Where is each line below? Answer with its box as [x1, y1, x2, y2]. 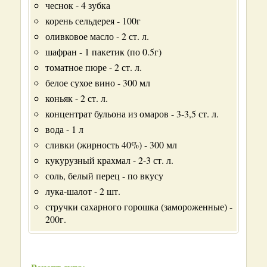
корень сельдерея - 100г [45, 14, 141, 27]
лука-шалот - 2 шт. [45, 185, 120, 197]
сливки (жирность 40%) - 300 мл [45, 138, 177, 151]
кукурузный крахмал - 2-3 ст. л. [45, 154, 173, 166]
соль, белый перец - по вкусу [45, 169, 163, 182]
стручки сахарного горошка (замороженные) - [45, 200, 232, 213]
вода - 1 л [45, 123, 83, 135]
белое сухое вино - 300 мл [45, 76, 150, 89]
